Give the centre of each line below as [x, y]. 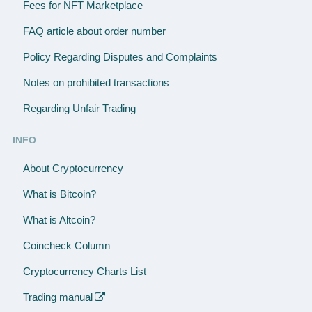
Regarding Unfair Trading [79, 109]
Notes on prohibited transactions [96, 83]
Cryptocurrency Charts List [85, 272]
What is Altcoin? [59, 220]
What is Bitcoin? [60, 194]
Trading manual [58, 297]
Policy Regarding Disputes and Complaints [120, 57]
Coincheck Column [67, 246]
